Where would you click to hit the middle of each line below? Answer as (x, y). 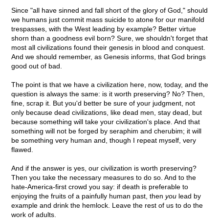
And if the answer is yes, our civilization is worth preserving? (104, 168)
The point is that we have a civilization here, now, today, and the (110, 85)
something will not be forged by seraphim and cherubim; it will (106, 131)
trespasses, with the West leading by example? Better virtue (104, 29)
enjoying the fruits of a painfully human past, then (88, 196)
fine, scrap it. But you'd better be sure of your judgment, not (103, 103)
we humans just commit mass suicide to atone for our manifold (108, 20)
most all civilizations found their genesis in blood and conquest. (108, 48)
